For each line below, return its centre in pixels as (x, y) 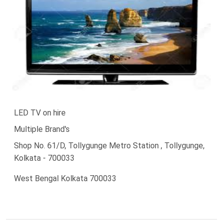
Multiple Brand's (42, 129)
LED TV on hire (40, 112)
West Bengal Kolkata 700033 (65, 178)
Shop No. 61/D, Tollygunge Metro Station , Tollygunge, (109, 145)
